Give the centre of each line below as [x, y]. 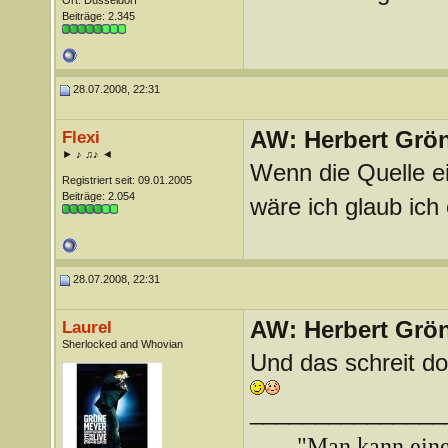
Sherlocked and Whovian [122, 344]
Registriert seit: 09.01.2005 [126, 180]
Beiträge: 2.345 [98, 16]
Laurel [86, 327]
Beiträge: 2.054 [98, 196]
